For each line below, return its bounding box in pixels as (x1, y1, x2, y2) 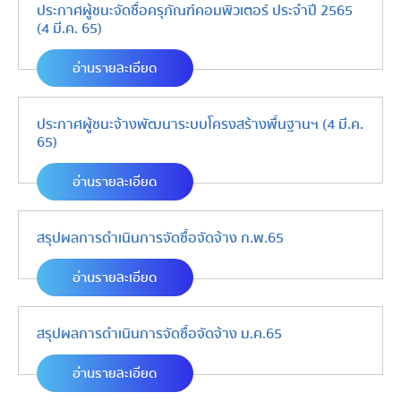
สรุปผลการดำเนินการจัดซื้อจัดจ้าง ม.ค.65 (37, 322, 282, 346)
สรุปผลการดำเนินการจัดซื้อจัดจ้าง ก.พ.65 (37, 226, 284, 250)
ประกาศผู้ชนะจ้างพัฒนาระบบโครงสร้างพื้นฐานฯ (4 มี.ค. (37, 113, 363, 136)
